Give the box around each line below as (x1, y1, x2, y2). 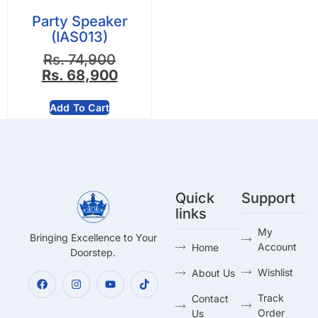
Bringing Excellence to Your (29, 231, 157, 243)
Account (257, 241, 297, 253)
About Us (191, 267, 235, 280)
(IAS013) (51, 28, 108, 46)
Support (241, 190, 296, 207)
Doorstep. (70, 246, 116, 258)
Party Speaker (31, 13, 128, 31)
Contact (191, 292, 229, 305)
